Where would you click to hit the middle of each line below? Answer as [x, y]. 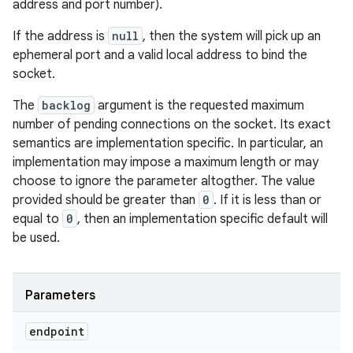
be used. [36, 238]
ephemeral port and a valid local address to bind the [160, 55]
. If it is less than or [268, 200]
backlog [66, 105]
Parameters [60, 295]
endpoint [57, 331]
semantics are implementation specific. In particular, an [168, 143]
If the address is [60, 36]
